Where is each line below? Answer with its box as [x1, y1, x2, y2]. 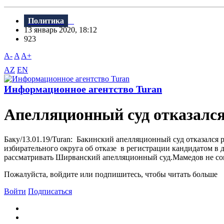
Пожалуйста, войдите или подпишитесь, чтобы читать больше [4, 169, 217, 178]
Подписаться [28, 186, 72, 195]
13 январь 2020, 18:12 [24, 25, 103, 34]
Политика [28, 16, 64, 25]
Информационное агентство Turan [4, 83, 162, 95]
